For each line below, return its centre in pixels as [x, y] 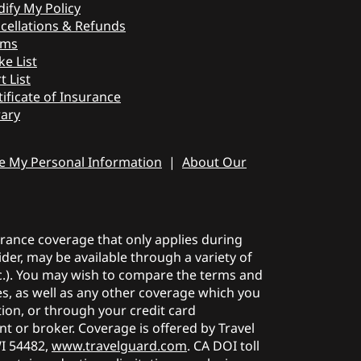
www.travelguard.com [119, 345]
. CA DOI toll [223, 345]
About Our [214, 162]
